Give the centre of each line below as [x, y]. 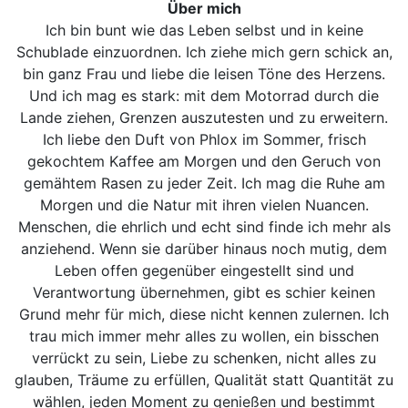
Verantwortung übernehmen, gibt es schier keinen [204, 292]
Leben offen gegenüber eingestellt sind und [204, 270]
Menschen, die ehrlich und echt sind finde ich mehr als [204, 226]
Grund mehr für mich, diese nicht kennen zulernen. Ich [204, 314]
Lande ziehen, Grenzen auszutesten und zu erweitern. [204, 117]
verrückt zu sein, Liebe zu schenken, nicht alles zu [204, 357]
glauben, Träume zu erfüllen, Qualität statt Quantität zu [204, 379]
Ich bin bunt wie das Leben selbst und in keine [204, 30]
